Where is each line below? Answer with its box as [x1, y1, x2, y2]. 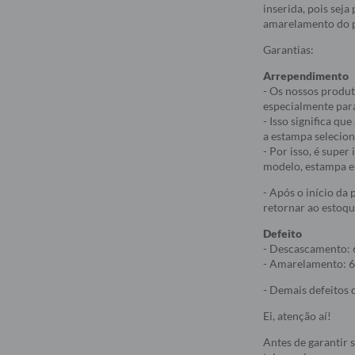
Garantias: [263, 43, 314, 56]
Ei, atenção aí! [263, 309, 331, 323]
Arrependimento [263, 69, 349, 82]
